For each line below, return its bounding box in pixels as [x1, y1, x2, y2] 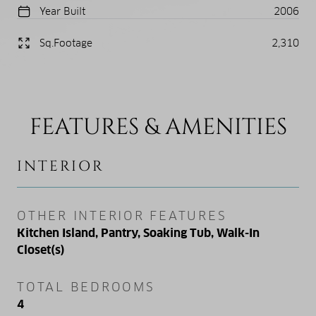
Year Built [39, 4, 85, 18]
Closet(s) [17, 242, 65, 257]
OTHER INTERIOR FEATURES [17, 207, 227, 224]
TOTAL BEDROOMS [17, 279, 155, 295]
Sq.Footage [39, 36, 92, 49]
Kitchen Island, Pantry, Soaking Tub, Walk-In [17, 225, 260, 241]
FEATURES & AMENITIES [29, 111, 287, 142]
